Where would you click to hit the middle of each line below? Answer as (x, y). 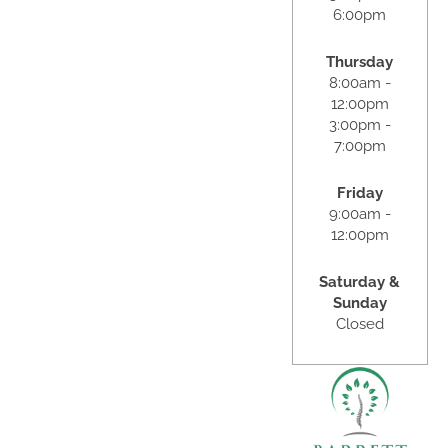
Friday (359, 192)
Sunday (359, 302)
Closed (359, 323)
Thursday (360, 61)
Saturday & (360, 281)
